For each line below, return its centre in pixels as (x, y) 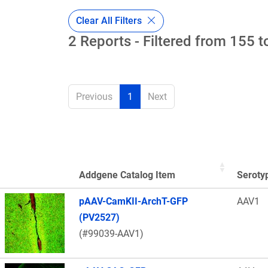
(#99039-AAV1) (111, 234)
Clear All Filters (110, 20)
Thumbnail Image (42, 191)
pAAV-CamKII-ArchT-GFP (133, 202)
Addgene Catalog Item (127, 175)
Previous (94, 97)
